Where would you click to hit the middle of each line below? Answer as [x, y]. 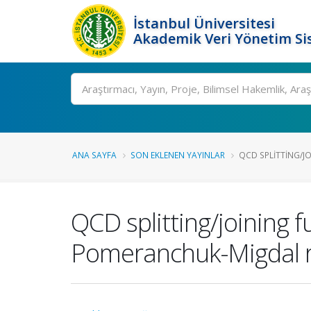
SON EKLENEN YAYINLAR [178, 155]
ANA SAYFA [94, 155]
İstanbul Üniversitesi [204, 23]
